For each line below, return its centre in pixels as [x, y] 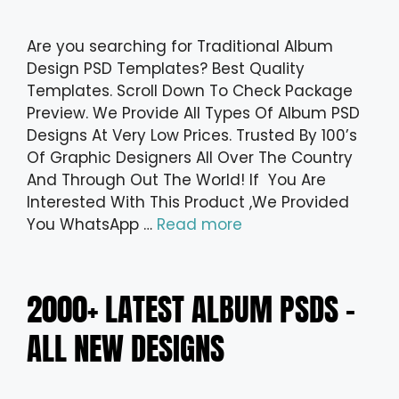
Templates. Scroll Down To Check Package [190, 91]
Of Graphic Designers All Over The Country [190, 158]
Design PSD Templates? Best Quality [166, 69]
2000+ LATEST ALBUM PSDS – [191, 310]
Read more [199, 225]
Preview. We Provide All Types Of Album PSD [193, 114]
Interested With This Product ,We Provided [188, 203]
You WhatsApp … [92, 225]
